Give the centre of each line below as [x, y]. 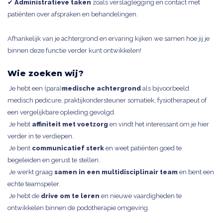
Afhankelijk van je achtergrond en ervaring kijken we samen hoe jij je [109, 39]
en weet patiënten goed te [143, 148]
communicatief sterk [68, 148]
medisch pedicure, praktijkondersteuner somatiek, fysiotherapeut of [107, 100]
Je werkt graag [31, 172]
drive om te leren [70, 196]
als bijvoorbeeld [165, 88]
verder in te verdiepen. [41, 136]
